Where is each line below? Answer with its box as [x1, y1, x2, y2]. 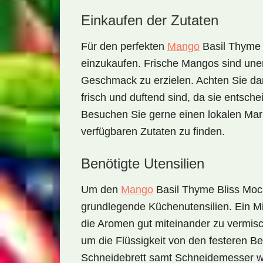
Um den [81, 184, 121, 195]
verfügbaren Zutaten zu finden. [81, 126, 225, 137]
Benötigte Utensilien [81, 156, 204, 171]
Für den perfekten [81, 41, 167, 52]
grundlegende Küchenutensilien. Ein [81, 201, 253, 213]
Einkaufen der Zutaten [81, 12, 218, 28]
